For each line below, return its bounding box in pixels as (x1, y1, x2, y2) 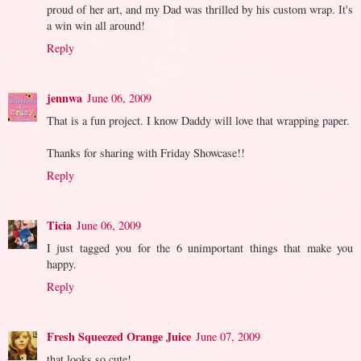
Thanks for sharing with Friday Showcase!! (47, 144, 245, 160)
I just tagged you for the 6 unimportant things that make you (47, 239, 353, 255)
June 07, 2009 (196, 328, 260, 344)
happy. (47, 255, 77, 272)
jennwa (47, 89, 82, 106)
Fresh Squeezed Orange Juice (47, 327, 191, 345)
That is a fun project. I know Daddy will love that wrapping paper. (47, 112, 350, 128)
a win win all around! (47, 17, 145, 33)
